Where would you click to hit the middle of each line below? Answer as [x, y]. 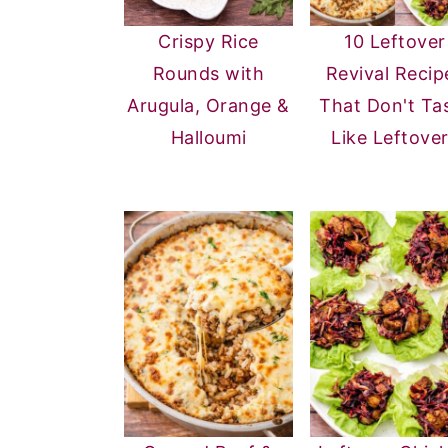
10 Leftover [395, 42]
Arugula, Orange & [208, 106]
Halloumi [208, 138]
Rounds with [208, 74]
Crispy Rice [208, 42]
